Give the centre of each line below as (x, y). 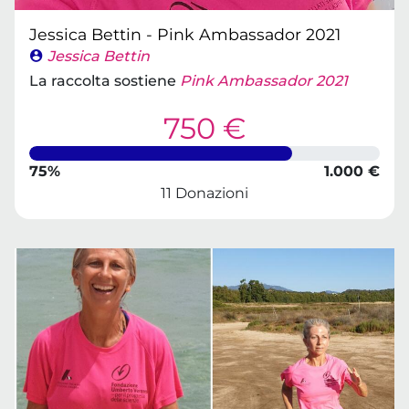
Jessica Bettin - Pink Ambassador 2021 (185, 34)
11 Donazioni (204, 193)
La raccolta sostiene (105, 81)
